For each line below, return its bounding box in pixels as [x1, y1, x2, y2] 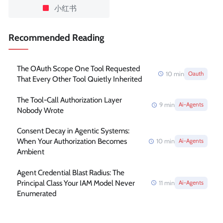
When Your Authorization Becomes [16, 136, 127, 146]
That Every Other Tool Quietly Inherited [16, 74, 142, 84]
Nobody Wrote [16, 105, 64, 115]
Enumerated [16, 188, 56, 198]
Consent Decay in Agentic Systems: [16, 126, 129, 136]
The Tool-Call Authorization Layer [16, 95, 122, 105]
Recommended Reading [8, 31, 104, 43]
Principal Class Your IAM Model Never [16, 178, 135, 188]
